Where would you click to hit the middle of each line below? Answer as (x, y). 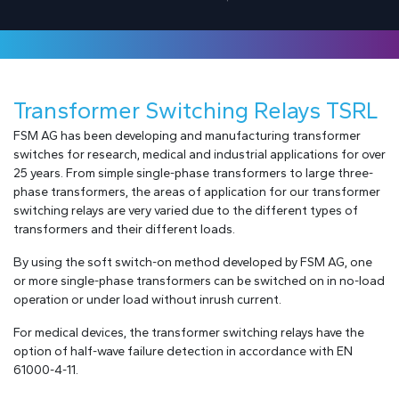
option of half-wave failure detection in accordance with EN (183, 351)
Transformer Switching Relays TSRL (196, 110)
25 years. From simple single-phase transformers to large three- (193, 173)
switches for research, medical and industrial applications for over (199, 154)
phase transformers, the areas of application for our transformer (197, 191)
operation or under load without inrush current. (147, 299)
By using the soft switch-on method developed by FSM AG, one (193, 262)
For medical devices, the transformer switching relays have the (189, 332)
